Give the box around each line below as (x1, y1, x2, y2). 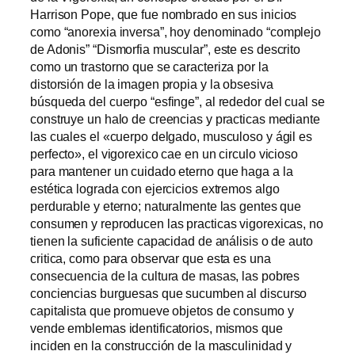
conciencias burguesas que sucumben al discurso (30, 285, 307, 300)
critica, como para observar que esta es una (30, 250, 271, 265)
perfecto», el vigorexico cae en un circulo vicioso (30, 146, 298, 161)
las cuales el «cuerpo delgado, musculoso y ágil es (30, 128, 312, 143)
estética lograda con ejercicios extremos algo (30, 181, 280, 196)
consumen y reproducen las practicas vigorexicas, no (30, 216, 323, 231)
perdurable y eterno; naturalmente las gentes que (30, 198, 302, 213)
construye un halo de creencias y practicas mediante (30, 111, 320, 126)
